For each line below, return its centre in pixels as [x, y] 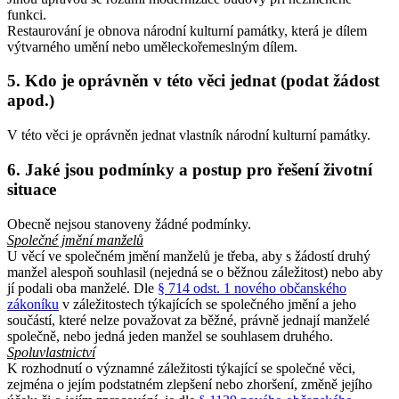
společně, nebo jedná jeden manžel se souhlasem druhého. [170, 336]
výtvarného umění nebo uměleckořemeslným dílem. [152, 46]
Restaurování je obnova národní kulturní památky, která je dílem [187, 30]
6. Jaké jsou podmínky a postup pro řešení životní [190, 169]
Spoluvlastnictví [51, 352]
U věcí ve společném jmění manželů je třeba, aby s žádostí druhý [189, 256]
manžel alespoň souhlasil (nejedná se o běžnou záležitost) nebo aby [195, 272]
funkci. [27, 14]
